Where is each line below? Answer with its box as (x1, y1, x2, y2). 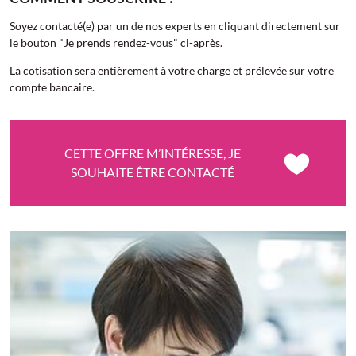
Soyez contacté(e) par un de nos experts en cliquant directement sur (10, 18, 340, 33)
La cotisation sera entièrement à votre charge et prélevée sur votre (10, 63, 334, 77)
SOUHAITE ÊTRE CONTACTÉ (70, 164, 234, 180)
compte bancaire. (10, 79, 95, 94)
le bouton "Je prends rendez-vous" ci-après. (10, 35, 222, 49)
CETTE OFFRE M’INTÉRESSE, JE (64, 145, 241, 161)
